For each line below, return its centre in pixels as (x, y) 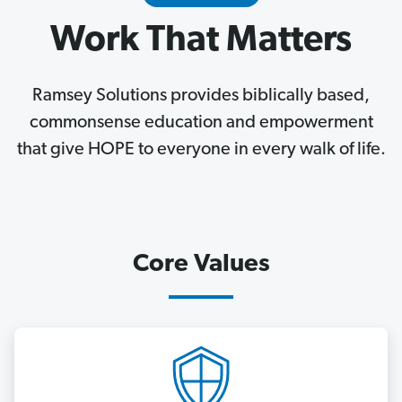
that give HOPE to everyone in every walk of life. (201, 149)
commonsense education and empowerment (201, 122)
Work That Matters (201, 41)
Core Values (201, 264)
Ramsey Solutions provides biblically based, (201, 96)
